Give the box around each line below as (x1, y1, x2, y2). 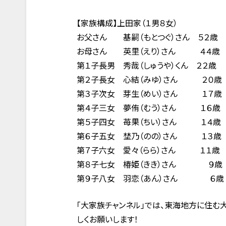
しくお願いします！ (77, 214, 138, 225)
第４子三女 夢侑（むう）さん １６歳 (77, 103, 220, 114)
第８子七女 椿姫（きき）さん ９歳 (77, 159, 222, 170)
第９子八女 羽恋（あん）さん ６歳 (77, 174, 224, 184)
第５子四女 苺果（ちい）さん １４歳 (77, 117, 221, 128)
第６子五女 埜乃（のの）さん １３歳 (77, 131, 221, 142)
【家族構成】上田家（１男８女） (77, 18, 178, 29)
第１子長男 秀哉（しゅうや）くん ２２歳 (77, 61, 216, 71)
